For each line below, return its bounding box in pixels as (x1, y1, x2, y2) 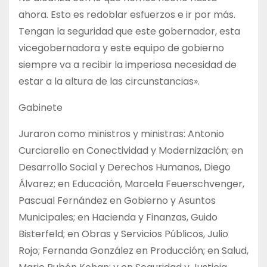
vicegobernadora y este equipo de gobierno (18, 41, 224, 55)
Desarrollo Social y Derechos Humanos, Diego (18, 160, 231, 175)
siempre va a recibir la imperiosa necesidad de (18, 58, 237, 72)
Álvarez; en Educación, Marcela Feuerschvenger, (18, 177, 244, 191)
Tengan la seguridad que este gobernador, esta (18, 24, 240, 39)
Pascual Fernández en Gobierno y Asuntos (18, 194, 216, 208)
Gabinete (18, 101, 63, 115)
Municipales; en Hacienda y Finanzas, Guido (18, 210, 218, 225)
